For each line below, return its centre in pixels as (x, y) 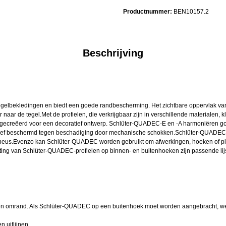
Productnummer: (148, 11)
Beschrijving (113, 53)
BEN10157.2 (191, 11)
